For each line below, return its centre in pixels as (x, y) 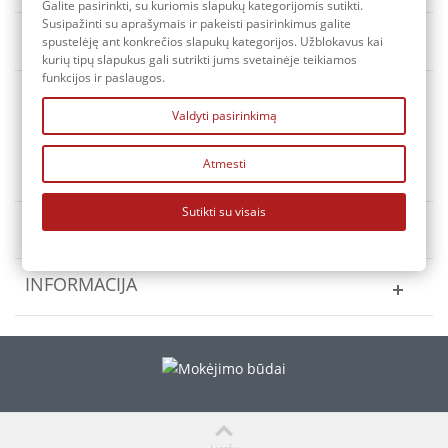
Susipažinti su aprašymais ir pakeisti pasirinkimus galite (197, 23)
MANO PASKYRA (92, 226)
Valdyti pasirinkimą (224, 115)
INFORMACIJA (81, 283)
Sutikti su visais (224, 211)
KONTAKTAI (73, 169)
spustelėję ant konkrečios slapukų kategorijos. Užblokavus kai (213, 41)
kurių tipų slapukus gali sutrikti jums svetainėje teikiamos (200, 59)
